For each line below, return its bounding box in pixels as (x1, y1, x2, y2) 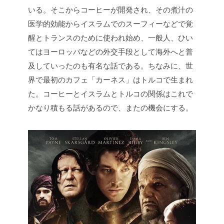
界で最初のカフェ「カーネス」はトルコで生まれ (28, 75, 193, 84)
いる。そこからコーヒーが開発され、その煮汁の (28, 5, 193, 14)
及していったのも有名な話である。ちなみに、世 (28, 61, 193, 70)
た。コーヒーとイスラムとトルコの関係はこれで (28, 89, 193, 98)
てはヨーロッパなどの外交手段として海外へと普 (28, 47, 193, 56)
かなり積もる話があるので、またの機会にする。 (28, 103, 193, 112)
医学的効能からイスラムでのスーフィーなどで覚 (28, 19, 193, 28)
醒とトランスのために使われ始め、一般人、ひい (28, 33, 193, 42)
